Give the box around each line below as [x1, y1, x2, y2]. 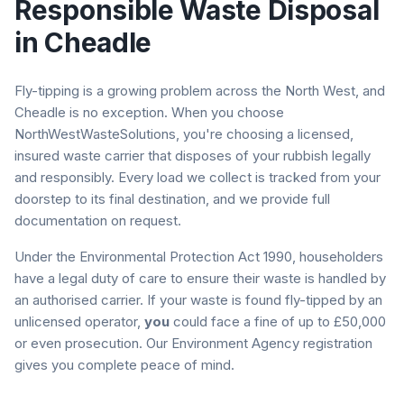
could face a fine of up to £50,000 [170, 313, 386, 330]
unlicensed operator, [14, 313, 144, 330]
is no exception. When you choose [66, 104, 284, 121]
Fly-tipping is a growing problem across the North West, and [14, 82, 385, 99]
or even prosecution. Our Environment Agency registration [14, 335, 372, 352]
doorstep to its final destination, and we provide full [14, 190, 330, 207]
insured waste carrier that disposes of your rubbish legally [14, 147, 371, 164]
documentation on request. [14, 212, 181, 229]
